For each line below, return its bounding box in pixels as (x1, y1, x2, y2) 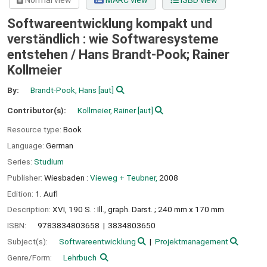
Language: (7, 141, 46, 151)
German (46, 141, 73, 151)
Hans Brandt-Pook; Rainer (79, 47, 229, 63)
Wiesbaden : (44, 172, 88, 182)
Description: (7, 204, 52, 215)
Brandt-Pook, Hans (30, 85, 97, 95)
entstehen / (7, 47, 79, 63)
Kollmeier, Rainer (77, 105, 136, 115)
